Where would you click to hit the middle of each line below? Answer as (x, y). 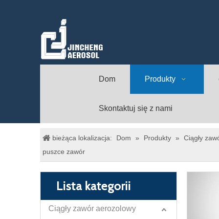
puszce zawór (64, 152)
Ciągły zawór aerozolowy (92, 208)
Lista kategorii (94, 186)
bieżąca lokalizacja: (82, 138)
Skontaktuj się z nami (136, 108)
